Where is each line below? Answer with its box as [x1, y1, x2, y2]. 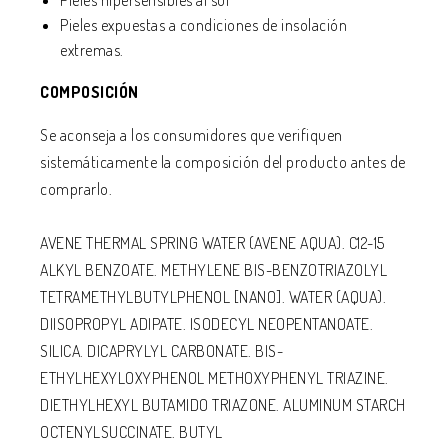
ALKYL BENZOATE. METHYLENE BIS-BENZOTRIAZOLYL [40, 260, 387, 280]
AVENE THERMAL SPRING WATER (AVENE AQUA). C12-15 [40, 233, 385, 253]
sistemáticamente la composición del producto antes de [40, 152, 406, 172]
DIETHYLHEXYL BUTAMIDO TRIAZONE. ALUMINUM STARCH [40, 395, 406, 415]
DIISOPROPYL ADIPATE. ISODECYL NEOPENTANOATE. [40, 314, 373, 334]
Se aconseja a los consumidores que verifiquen [40, 125, 343, 145]
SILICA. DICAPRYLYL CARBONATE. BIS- [40, 341, 283, 361]
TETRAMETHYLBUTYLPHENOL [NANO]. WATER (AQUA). [40, 287, 386, 307]
